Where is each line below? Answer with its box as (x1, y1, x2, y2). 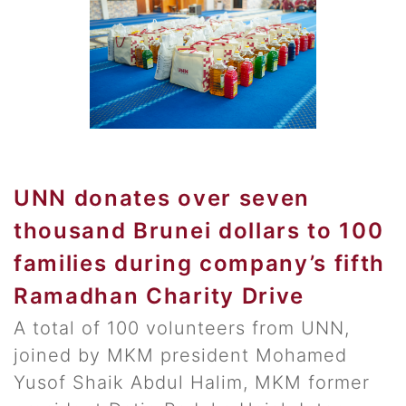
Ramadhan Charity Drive (14, 283, 304, 310)
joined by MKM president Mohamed (14, 344, 347, 367)
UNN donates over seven (14, 185, 310, 212)
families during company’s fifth (14, 250, 386, 277)
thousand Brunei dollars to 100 (14, 217, 384, 245)
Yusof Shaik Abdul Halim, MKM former (14, 372, 370, 394)
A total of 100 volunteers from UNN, (14, 317, 350, 340)
